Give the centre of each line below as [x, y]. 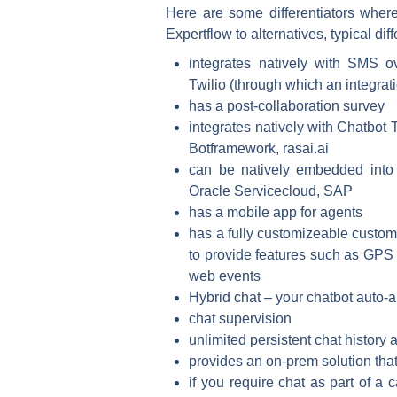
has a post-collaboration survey [287, 105]
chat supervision [241, 318]
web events [225, 276]
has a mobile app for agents [276, 212]
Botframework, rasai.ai [259, 148]
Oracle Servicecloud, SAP [271, 191]
